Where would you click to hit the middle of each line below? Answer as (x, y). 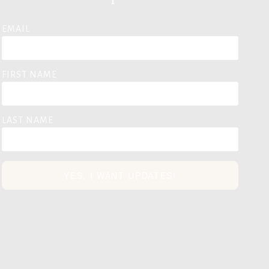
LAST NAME (28, 120)
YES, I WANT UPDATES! (120, 175)
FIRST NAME (29, 74)
